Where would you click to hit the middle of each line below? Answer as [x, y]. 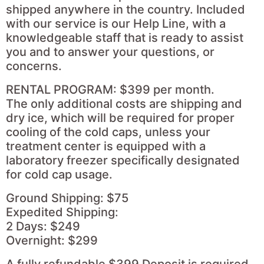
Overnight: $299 [52, 240]
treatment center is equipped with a [106, 146]
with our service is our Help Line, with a [116, 23]
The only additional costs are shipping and [124, 103]
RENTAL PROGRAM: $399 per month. [110, 89]
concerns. [34, 66]
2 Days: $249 [43, 226]
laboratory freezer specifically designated [123, 160]
